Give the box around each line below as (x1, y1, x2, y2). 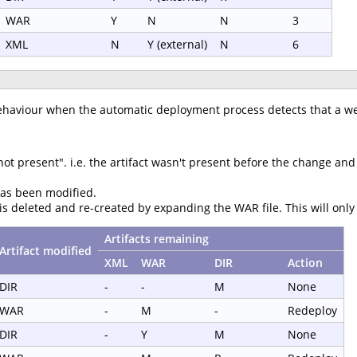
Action (288, 254, 323, 270)
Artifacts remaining (104, 230, 209, 246)
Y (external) (147, 37, 207, 53)
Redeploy (288, 302, 337, 318)
